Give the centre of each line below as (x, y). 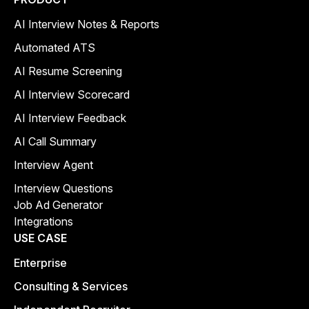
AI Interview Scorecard (72, 94)
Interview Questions (63, 188)
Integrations (43, 221)
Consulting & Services (71, 286)
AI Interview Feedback (70, 118)
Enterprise (40, 262)
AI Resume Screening (68, 71)
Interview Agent (53, 165)
